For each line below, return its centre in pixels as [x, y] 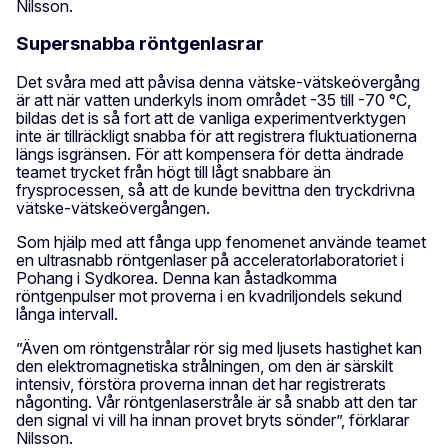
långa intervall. [67, 313]
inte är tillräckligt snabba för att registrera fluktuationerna [216, 135]
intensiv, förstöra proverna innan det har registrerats [201, 383]
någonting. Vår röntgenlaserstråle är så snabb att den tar [216, 401]
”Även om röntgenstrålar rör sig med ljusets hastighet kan [219, 347]
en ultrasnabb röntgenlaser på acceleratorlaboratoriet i [210, 259]
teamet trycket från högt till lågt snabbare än [173, 171]
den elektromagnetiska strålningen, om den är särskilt [204, 365]
